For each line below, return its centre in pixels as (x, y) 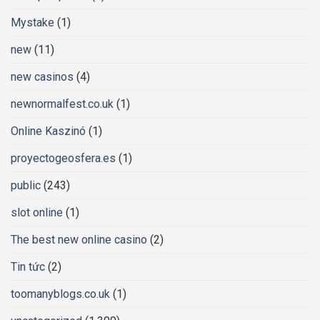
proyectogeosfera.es (63, 158)
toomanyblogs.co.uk (60, 294)
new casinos (42, 76)
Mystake (32, 22)
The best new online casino (79, 239)
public (26, 185)
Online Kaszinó (48, 131)
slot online (37, 212)
